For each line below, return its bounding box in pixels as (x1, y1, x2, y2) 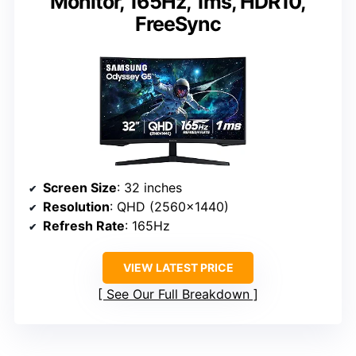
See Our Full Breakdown (106, 285, 250, 302)
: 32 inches (117, 179, 182, 195)
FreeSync (135, 11, 221, 36)
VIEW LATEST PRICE (122, 260, 234, 274)
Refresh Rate (43, 217, 125, 234)
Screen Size (43, 179, 117, 195)
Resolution (43, 198, 110, 215)
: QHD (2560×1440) (110, 198, 229, 215)
